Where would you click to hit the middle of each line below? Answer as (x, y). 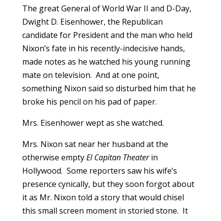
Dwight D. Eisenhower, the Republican (92, 21)
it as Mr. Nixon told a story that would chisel (103, 197)
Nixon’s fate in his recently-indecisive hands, (103, 48)
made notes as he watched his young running (106, 61)
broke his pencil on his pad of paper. (89, 101)
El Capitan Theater (117, 157)
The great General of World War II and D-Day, (107, 8)
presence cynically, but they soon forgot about (108, 184)
